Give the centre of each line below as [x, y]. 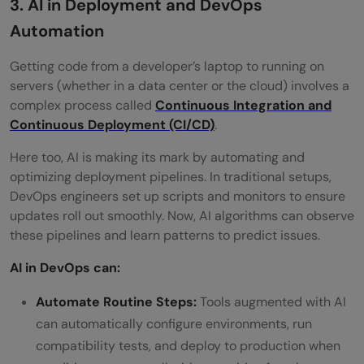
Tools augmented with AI [273, 302]
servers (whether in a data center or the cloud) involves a [180, 86]
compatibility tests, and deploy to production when [188, 346]
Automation [57, 31]
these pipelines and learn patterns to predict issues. [165, 236]
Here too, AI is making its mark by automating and [157, 158]
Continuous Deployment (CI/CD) [112, 125]
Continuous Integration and [243, 106]
